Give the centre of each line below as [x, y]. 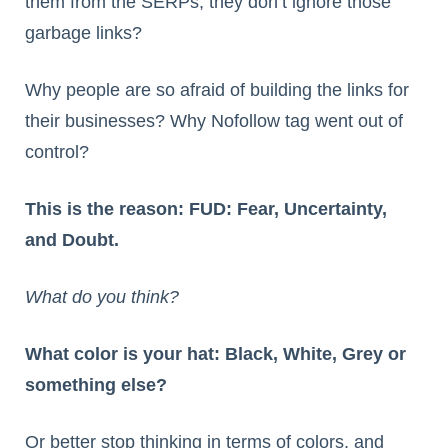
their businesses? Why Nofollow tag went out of [214, 121]
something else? [96, 385]
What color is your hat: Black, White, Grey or [215, 354]
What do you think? [102, 297]
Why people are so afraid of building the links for [217, 90]
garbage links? [83, 33]
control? [57, 152]
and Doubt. [72, 240]
